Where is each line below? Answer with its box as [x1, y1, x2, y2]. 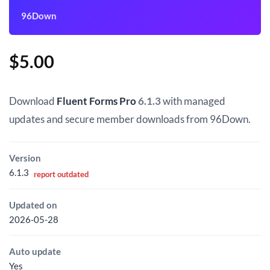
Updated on [9, 199, 57, 210]
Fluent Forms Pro [57, 95, 136, 108]
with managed [161, 95, 225, 108]
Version [9, 152, 41, 164]
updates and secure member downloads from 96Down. [9, 113, 251, 126]
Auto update [9, 245, 61, 257]
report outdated [34, 169, 89, 179]
